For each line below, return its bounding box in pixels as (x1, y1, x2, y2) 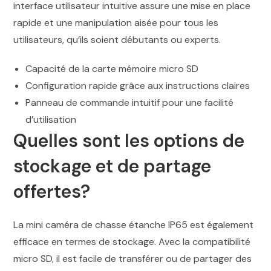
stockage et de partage (13, 154, 212, 178)
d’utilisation (25, 113, 77, 126)
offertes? (13, 179, 91, 203)
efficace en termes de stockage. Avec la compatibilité (13, 235, 251, 248)
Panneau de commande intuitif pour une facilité (25, 96, 234, 109)
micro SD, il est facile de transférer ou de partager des (13, 252, 252, 265)
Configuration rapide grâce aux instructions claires (25, 79, 250, 92)
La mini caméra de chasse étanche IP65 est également (13, 218, 254, 231)
